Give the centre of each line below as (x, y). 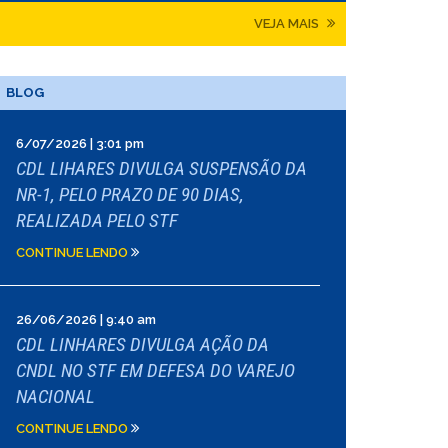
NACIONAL (55, 396)
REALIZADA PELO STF (97, 220)
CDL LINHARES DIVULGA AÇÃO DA (142, 344)
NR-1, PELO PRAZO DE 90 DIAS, (130, 194)
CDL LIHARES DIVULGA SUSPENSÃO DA (161, 168)
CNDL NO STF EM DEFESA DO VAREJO (155, 370)
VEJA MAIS (287, 23)
